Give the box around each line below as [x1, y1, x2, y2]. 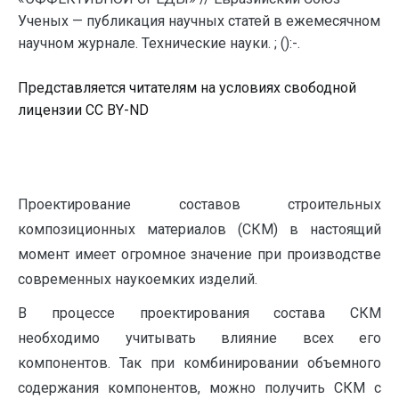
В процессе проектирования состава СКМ [18, 305, 381, 322]
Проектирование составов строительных [18, 196, 381, 213]
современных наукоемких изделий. [18, 271, 257, 288]
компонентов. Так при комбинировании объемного [18, 354, 381, 371]
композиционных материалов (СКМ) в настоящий [18, 221, 381, 238]
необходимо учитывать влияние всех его [18, 330, 381, 346]
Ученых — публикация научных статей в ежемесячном [18, 12, 380, 29]
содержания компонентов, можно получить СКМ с [18, 379, 381, 396]
